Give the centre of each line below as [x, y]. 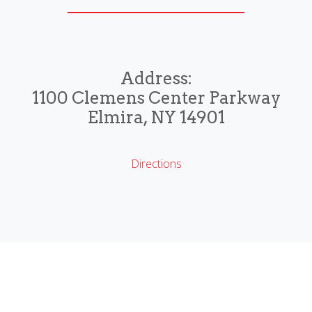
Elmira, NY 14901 [156, 118]
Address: [156, 79]
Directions [156, 164]
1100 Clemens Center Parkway [156, 98]
